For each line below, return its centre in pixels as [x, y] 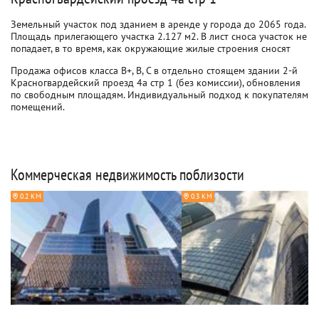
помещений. [38, 107]
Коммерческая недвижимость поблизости [127, 174]
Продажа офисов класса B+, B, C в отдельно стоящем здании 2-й [154, 70]
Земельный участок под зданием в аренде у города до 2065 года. [158, 24]
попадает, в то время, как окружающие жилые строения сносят [151, 48]
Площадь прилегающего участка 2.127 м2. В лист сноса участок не [159, 36]
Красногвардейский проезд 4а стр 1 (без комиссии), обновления [156, 83]
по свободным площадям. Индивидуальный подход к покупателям [159, 95]
